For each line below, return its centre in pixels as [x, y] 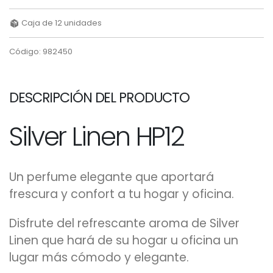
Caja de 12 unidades [61, 23]
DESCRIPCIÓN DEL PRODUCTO [100, 97]
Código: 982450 [41, 51]
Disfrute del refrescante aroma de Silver [124, 223]
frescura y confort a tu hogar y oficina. [122, 194]
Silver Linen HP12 [97, 137]
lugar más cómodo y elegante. [99, 257]
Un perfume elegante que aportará [112, 177]
